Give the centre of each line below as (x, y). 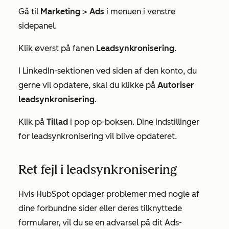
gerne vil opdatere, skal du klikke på (88, 85)
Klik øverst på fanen (57, 48)
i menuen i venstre (140, 12)
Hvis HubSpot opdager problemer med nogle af (109, 194)
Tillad (57, 122)
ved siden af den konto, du (146, 71)
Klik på (32, 122)
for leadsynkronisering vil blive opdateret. (98, 136)
